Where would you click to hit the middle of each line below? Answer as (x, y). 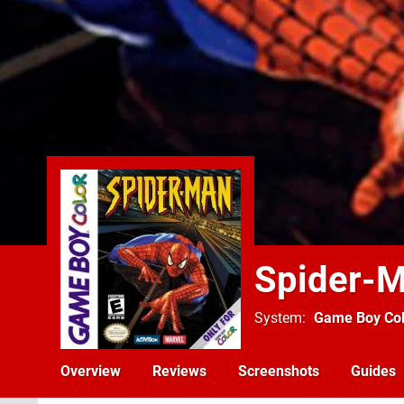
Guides (373, 371)
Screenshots (279, 371)
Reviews (179, 371)
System (278, 318)
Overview (91, 371)
